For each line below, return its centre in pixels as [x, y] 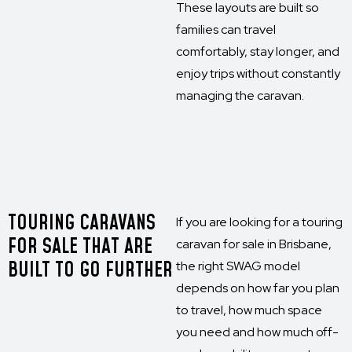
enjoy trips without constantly [258, 73]
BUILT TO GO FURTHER [90, 270]
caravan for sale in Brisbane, [254, 244]
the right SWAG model [238, 266]
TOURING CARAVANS [82, 223]
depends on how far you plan [258, 288]
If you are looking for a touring [259, 222]
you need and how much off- [257, 332]
